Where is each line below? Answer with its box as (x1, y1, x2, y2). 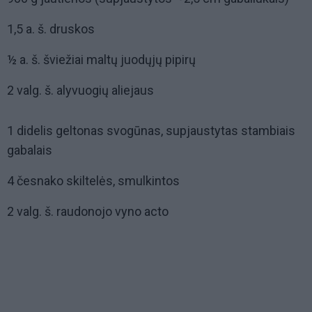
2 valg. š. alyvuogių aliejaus (7, 83, 154, 98)
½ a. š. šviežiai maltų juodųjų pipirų (7, 52, 196, 68)
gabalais (7, 143, 52, 158)
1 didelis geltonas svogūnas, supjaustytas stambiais (7, 123, 295, 139)
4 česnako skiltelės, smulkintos (7, 173, 180, 189)
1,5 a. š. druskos (7, 22, 95, 37)
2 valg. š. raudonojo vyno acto (7, 204, 169, 219)
